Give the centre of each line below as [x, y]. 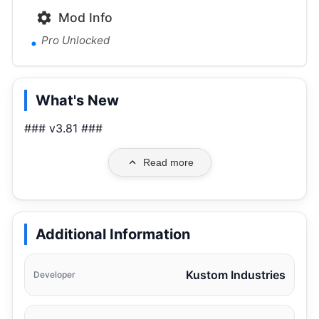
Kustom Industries [236, 275]
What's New [77, 101]
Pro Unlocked [75, 41]
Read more [168, 163]
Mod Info [85, 18]
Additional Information [113, 235]
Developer [54, 275]
